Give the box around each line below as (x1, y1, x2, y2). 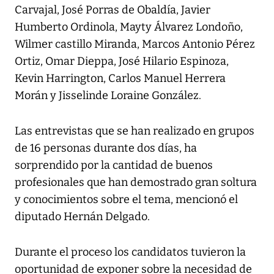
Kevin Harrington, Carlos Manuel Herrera (15, 72, 226, 86)
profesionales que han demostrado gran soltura (15, 176, 257, 190)
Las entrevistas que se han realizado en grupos (15, 124, 254, 138)
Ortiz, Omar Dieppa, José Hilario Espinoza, (15, 54, 229, 68)
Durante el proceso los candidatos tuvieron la (15, 245, 246, 259)
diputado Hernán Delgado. (15, 210, 150, 224)
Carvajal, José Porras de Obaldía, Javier (15, 3, 210, 17)
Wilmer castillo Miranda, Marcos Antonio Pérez (15, 37, 255, 51)
